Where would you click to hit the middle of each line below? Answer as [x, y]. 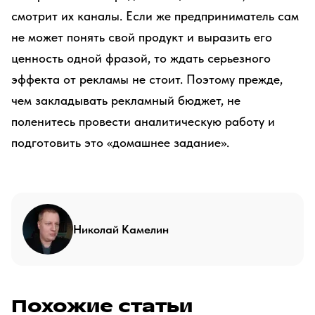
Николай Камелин [121, 229]
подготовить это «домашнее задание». [120, 142]
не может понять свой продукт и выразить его [142, 37]
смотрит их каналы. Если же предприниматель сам [155, 16]
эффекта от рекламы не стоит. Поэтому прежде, [147, 79]
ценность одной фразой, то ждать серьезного [141, 58]
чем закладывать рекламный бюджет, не [126, 100]
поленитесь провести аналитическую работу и [143, 121]
